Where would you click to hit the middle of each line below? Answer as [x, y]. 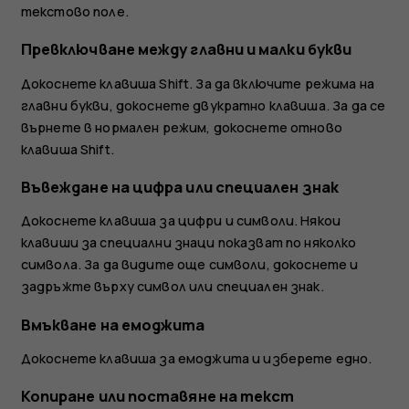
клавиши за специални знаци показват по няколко [189, 243]
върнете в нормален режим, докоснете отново [181, 127]
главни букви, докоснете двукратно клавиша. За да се [203, 105]
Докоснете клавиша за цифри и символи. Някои [181, 221]
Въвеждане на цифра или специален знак [179, 187]
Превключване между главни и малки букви [186, 50]
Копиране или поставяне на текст [157, 397]
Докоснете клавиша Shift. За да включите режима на [197, 83]
